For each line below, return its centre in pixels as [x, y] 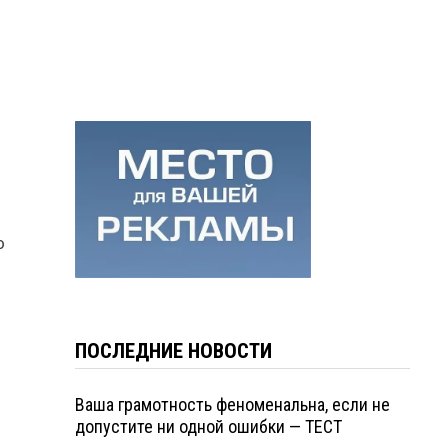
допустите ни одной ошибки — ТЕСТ [208, 426]
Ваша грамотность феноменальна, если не [232, 404]
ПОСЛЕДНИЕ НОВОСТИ [173, 350]
